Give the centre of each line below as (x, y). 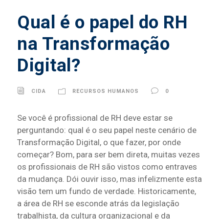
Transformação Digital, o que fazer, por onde (99, 142)
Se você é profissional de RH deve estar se (95, 118)
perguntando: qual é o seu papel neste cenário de (107, 130)
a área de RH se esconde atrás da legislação (98, 204)
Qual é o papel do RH (102, 22)
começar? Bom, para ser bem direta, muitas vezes (109, 155)
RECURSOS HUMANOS (106, 91)
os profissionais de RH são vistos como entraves (107, 167)
